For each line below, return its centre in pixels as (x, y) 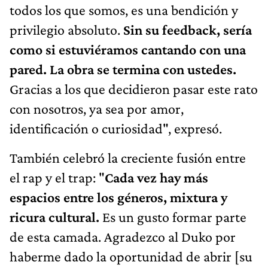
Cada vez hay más (156, 177)
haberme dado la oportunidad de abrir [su (131, 256)
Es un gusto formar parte (174, 217)
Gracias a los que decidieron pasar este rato (134, 89)
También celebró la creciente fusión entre (128, 157)
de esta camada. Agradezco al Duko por (123, 236)
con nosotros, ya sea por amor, (97, 108)
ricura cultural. (56, 217)
